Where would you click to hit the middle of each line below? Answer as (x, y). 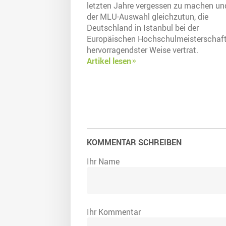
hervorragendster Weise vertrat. (143, 50)
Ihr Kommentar (114, 212)
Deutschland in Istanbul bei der (143, 28)
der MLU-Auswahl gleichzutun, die (148, 17)
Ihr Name (103, 162)
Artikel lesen (109, 61)
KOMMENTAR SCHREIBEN (134, 143)
